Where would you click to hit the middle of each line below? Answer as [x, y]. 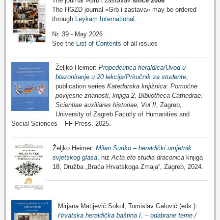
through [64, 19]
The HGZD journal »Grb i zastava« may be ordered [124, 9]
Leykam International [105, 19]
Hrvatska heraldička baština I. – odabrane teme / [127, 215]
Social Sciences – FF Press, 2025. [61, 124]
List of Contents [99, 43]
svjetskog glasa [75, 157]
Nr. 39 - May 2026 [77, 34]
